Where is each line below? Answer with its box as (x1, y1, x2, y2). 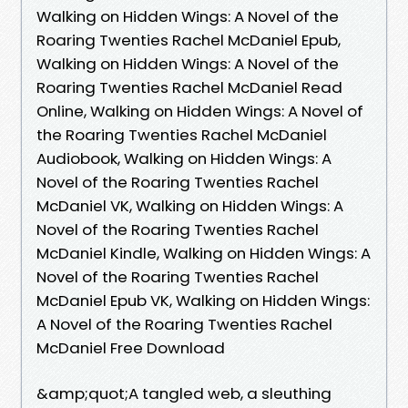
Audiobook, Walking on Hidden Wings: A (36, 147, 331, 169)
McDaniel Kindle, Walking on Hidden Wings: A (36, 241, 371, 264)
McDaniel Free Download (36, 336, 225, 359)
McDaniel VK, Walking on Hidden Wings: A (36, 194, 343, 217)
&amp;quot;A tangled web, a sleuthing (36, 382, 331, 404)
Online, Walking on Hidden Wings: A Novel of (36, 99, 363, 122)
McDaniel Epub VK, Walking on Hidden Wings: (36, 289, 370, 311)
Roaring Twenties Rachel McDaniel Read (36, 76, 342, 98)
